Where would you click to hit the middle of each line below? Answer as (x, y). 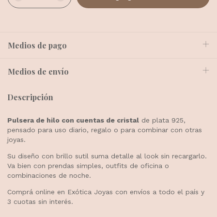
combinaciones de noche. (49, 175)
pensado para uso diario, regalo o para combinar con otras (105, 130)
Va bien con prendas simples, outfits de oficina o (88, 165)
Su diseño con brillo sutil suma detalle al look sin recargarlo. (107, 156)
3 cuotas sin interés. (40, 201)
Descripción (30, 97)
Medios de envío (38, 71)
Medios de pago (37, 45)
